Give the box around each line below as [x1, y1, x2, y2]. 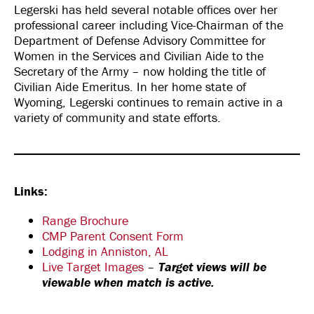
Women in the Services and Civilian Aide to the [14, 48, 264, 64]
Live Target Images [42, 259, 144, 275]
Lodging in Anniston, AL [42, 243, 168, 259]
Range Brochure [42, 212, 128, 228]
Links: [14, 183, 48, 199]
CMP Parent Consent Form [42, 228, 184, 244]
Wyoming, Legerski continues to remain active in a [14, 94, 283, 110]
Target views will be [158, 259, 266, 275]
